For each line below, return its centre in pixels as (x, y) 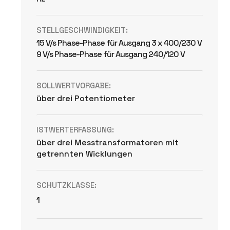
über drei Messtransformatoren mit (108, 142)
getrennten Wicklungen (85, 154)
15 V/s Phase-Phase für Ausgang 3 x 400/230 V (119, 43)
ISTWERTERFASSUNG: (75, 130)
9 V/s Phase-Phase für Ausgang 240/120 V (111, 54)
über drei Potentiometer (86, 98)
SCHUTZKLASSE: (67, 185)
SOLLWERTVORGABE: (74, 85)
